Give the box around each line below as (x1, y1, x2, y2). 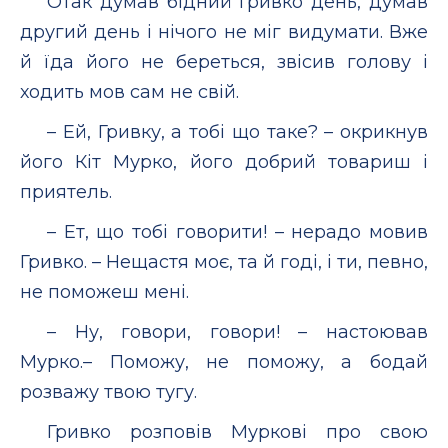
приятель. (20, 180, 112, 203)
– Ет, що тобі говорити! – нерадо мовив (47, 220, 428, 243)
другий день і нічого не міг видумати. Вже (20, 20, 428, 43)
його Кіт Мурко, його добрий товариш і (20, 150, 428, 173)
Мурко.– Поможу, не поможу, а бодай (20, 350, 428, 373)
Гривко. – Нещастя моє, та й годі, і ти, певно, (20, 250, 428, 273)
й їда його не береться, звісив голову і (20, 50, 428, 73)
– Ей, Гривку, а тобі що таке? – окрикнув (47, 120, 428, 143)
